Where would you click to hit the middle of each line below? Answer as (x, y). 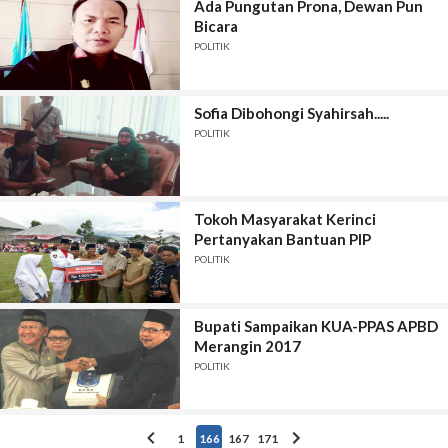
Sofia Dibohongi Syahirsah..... (291, 112)
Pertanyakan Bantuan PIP (282, 239)
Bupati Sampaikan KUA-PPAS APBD (315, 325)
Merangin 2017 (247, 345)
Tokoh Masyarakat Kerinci (284, 219)
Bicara (215, 26)
